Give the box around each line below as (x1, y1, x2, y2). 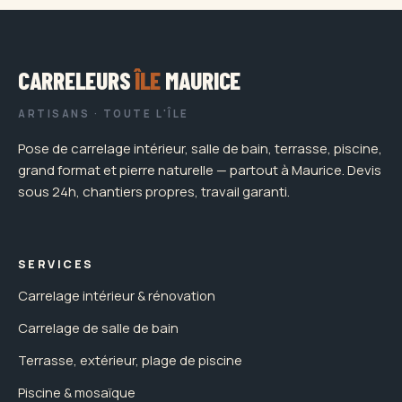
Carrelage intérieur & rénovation (18, 285, 215, 304)
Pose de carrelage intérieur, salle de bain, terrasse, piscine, (18, 138, 382, 158)
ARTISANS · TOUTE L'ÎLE (18, 106, 189, 120)
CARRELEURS (18, 65, 135, 94)
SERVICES (18, 256, 94, 272)
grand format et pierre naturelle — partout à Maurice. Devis (18, 160, 381, 179)
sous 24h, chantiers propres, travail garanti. (18, 181, 290, 201)
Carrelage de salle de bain (18, 318, 179, 336)
